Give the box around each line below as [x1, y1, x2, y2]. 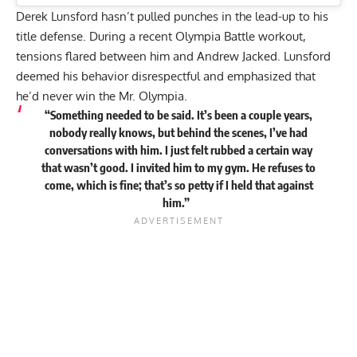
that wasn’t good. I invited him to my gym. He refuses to [41, 159, 316, 175]
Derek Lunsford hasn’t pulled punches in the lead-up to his [16, 8, 328, 24]
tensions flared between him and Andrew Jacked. [16, 48, 284, 64]
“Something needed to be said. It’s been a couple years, [45, 107, 312, 122]
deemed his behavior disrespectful [16, 68, 200, 84]
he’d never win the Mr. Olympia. [16, 88, 190, 104]
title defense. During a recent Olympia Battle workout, [16, 28, 306, 44]
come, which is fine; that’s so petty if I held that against [44, 177, 313, 192]
